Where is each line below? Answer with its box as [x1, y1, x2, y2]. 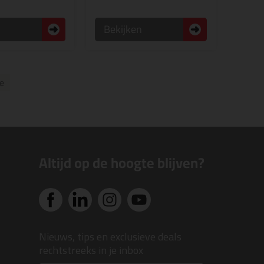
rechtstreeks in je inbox [39, 240, 143, 260]
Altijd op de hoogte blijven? [39, 150, 204, 176]
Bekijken [104, 19, 142, 39]
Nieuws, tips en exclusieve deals [39, 227, 181, 246]
